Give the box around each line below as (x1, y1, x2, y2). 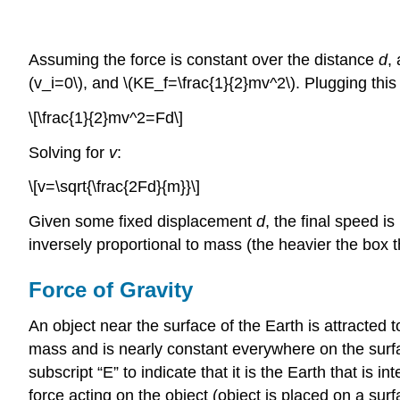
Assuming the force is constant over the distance (29, 51, 379, 69)
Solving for (29, 143, 109, 162)
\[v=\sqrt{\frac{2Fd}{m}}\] (29, 178, 200, 196)
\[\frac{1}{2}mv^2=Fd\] (29, 108, 183, 127)
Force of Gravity (29, 278, 193, 303)
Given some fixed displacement (29, 212, 256, 231)
